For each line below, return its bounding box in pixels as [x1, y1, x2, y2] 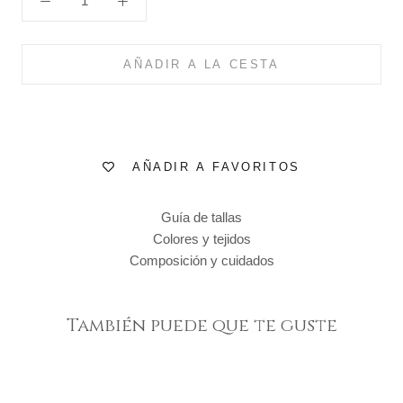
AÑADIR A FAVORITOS [132, 160, 300, 175]
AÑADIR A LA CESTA [123, 57, 280, 71]
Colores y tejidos [152, 230, 251, 246]
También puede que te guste [66, 313, 337, 338]
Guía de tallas [161, 209, 242, 225]
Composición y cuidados [129, 252, 274, 268]
